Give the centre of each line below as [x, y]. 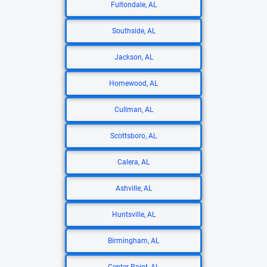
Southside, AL [133, 31]
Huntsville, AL [133, 215]
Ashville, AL [133, 188]
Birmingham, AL [133, 241]
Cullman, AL [133, 110]
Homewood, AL [133, 83]
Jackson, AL [133, 57]
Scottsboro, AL [133, 136]
